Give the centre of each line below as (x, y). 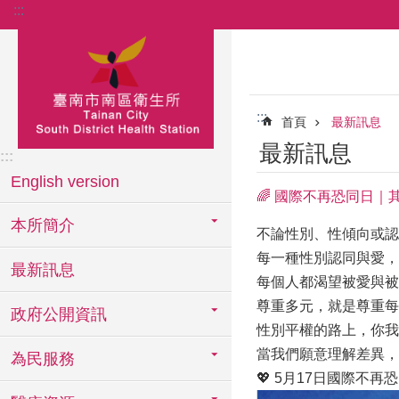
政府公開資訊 (59, 314)
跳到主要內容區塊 (66, 17)
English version (65, 182)
